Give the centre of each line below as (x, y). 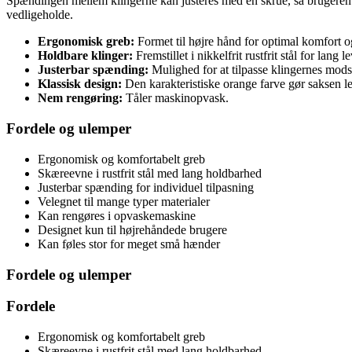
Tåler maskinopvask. (176, 98)
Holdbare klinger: (85, 56)
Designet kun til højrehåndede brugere (132, 229)
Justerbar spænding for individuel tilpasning (146, 187)
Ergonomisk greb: (86, 42)
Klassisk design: (80, 84)
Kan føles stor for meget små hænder (129, 244)
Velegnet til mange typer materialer (124, 201)
